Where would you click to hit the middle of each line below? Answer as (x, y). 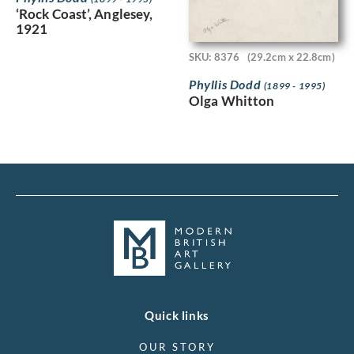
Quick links (177, 316)
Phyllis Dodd (226, 85)
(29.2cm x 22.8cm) (291, 56)
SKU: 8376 (214, 56)
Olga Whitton (232, 101)
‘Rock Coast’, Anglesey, (85, 14)
